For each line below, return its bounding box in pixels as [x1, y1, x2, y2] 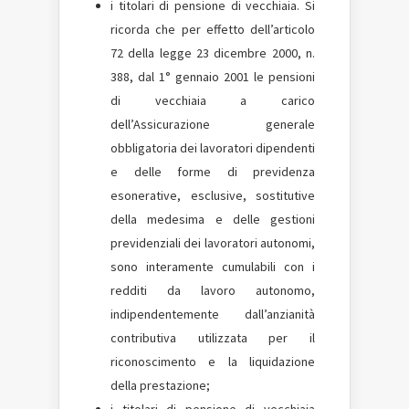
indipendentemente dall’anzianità [110, 306, 315, 322]
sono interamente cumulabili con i [110, 258, 315, 275]
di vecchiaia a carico [110, 92, 315, 109]
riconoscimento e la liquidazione [110, 353, 315, 370]
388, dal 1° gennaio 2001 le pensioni [110, 68, 315, 85]
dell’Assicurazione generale [110, 116, 315, 132]
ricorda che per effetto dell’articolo [110, 21, 315, 37]
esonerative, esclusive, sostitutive [110, 187, 315, 204]
